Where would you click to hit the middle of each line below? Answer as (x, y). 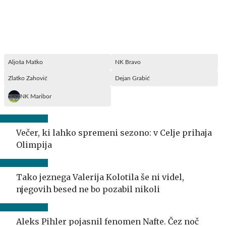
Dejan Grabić (132, 78)
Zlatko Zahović (28, 78)
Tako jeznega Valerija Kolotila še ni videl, (100, 177)
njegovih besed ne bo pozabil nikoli (88, 189)
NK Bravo (128, 62)
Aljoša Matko (25, 62)
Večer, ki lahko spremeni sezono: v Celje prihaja (114, 132)
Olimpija (34, 145)
